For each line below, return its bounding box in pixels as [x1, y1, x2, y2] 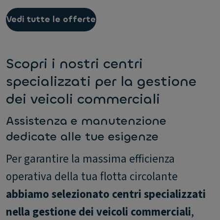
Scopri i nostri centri [6, 55, 143, 73]
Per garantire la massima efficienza [6, 150, 175, 167]
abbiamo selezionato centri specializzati [6, 186, 206, 202]
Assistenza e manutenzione [6, 112, 166, 129]
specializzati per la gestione [6, 72, 196, 90]
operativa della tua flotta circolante [6, 168, 178, 185]
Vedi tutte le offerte [6, 13, 96, 25]
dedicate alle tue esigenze [6, 128, 159, 144]
